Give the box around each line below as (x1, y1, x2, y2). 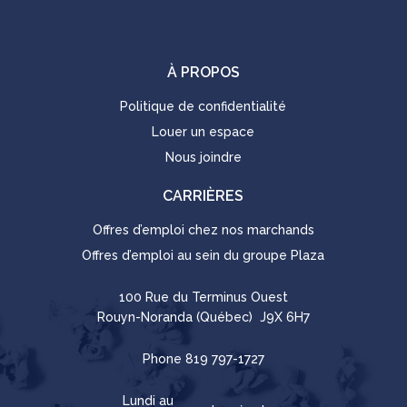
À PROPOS (166, 63, 240, 81)
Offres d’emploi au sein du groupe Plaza (82, 247, 325, 263)
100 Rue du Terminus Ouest (118, 289, 288, 304)
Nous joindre (164, 149, 242, 164)
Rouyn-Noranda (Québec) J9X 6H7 (96, 309, 310, 324)
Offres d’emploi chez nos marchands (92, 222, 314, 237)
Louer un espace (152, 124, 255, 139)
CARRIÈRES (163, 186, 244, 204)
